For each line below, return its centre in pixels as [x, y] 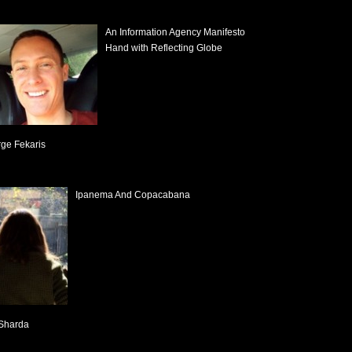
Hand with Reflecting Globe [164, 48]
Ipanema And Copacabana [133, 195]
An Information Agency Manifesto [175, 32]
